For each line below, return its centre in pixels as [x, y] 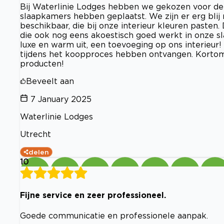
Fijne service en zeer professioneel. [93, 195]
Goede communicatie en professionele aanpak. [114, 215]
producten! [42, 64]
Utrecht [35, 134]
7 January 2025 [61, 99]
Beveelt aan [50, 81]
